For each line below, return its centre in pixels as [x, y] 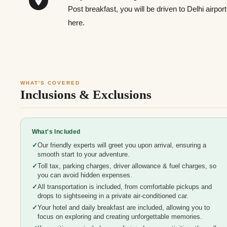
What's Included [56, 132]
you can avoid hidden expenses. [85, 176]
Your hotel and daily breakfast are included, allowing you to [123, 208]
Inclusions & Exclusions [86, 94]
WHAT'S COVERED [50, 83]
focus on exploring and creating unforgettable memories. [120, 217]
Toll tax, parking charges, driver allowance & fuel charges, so [127, 166]
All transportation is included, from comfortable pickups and [124, 187]
